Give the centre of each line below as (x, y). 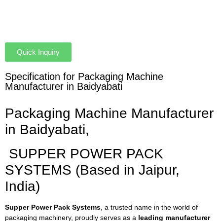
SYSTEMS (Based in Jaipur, (92, 170)
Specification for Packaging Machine (84, 76)
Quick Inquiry (38, 52)
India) (22, 186)
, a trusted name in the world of (149, 207)
